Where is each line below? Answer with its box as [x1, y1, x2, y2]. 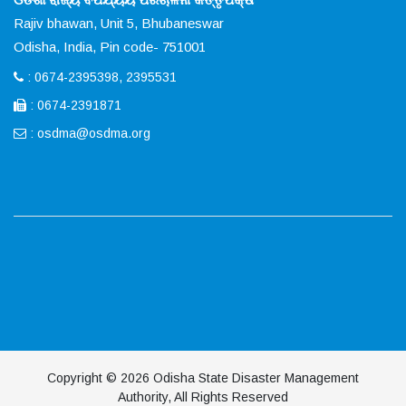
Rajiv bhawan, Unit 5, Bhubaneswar [14, 14, 224, 31]
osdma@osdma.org [37, 125, 150, 140]
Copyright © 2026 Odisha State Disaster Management [47, 370, 359, 385]
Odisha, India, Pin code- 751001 [14, 38, 206, 54]
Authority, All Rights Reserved [118, 389, 288, 404]
